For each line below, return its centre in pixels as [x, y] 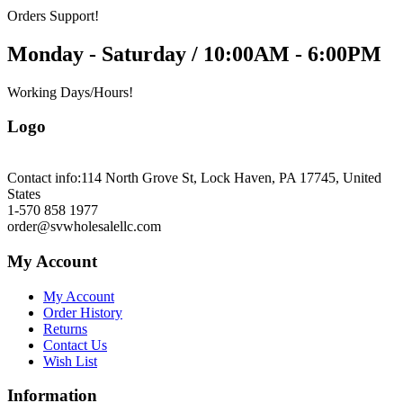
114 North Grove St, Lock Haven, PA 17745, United [231, 178]
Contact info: [44, 178]
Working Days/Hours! [70, 92]
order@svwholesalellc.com [84, 227]
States [24, 194]
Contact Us [75, 345]
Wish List [70, 361]
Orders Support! [53, 15]
